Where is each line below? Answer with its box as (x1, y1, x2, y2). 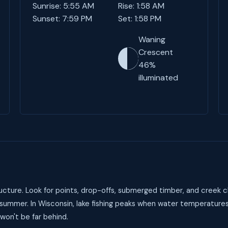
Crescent (138, 47, 173, 58)
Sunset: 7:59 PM (32, 13, 92, 24)
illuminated (138, 72, 178, 83)
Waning (138, 34, 165, 45)
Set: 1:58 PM (118, 13, 161, 24)
